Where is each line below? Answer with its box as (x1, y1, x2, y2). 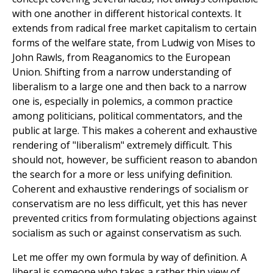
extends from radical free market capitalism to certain (12, 21, 257, 35)
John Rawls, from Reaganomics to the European (12, 51, 230, 65)
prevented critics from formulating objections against (12, 211, 257, 225)
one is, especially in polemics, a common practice (12, 94, 233, 108)
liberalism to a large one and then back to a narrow (12, 80, 246, 94)
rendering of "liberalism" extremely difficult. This (12, 138, 232, 152)
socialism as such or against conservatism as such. (12, 226, 241, 240)
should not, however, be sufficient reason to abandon (12, 153, 257, 167)
